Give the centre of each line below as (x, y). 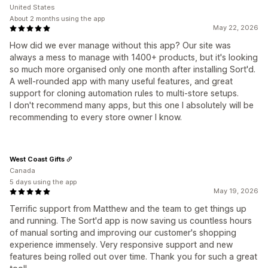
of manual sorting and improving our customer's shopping (123, 233)
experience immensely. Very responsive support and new (121, 245)
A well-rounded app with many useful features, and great (121, 81)
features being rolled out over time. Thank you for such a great (133, 257)
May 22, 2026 (236, 28)
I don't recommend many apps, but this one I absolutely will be (132, 105)
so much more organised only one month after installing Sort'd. (133, 69)
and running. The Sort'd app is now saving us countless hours (131, 221)
